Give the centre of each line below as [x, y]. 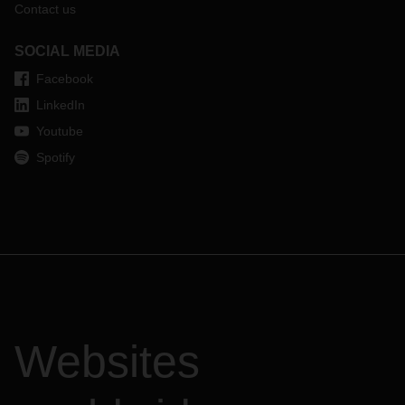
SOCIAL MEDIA [67, 51]
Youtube [60, 131]
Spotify [56, 157]
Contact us [45, 9]
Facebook [65, 79]
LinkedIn [61, 105]
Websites [107, 362]
